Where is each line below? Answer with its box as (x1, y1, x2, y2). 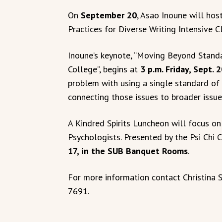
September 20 (81, 9, 137, 21)
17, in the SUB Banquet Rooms (68, 145, 188, 157)
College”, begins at (68, 63, 140, 75)
